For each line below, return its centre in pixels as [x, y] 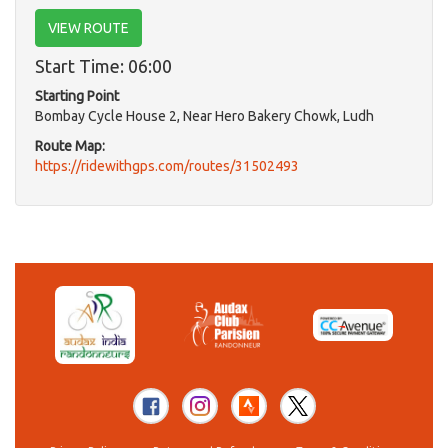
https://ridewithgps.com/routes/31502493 [167, 166]
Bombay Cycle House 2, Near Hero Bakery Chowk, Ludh [204, 116]
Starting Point [77, 96]
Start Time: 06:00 [103, 66]
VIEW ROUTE [88, 28]
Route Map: [70, 146]
